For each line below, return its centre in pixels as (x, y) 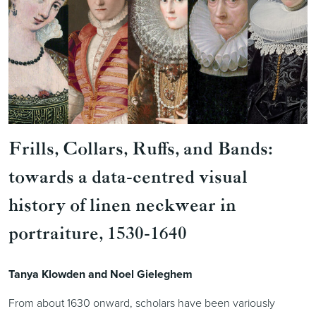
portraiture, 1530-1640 (98, 234)
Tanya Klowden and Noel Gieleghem (101, 274)
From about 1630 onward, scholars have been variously (142, 303)
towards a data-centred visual (128, 178)
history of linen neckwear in (122, 206)
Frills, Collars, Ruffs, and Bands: (140, 150)
